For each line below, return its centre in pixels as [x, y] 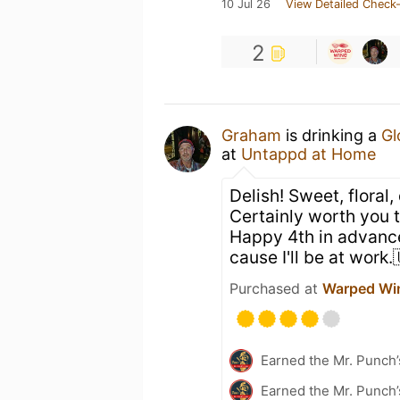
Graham [251, 135]
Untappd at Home [308, 154]
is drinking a [331, 135]
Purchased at [276, 288]
